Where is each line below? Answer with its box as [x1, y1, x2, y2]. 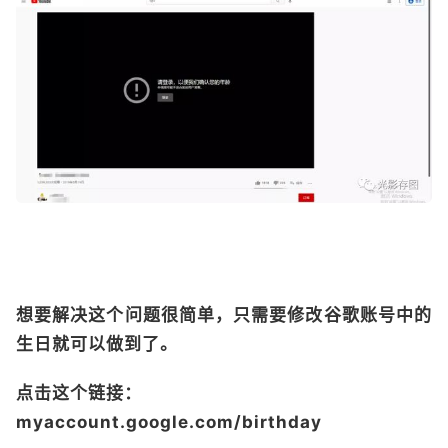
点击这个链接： [16, 382, 142, 403]
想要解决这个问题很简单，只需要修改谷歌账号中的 [16, 304, 432, 325]
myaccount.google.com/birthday [16, 411, 322, 432]
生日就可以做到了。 [16, 333, 178, 354]
